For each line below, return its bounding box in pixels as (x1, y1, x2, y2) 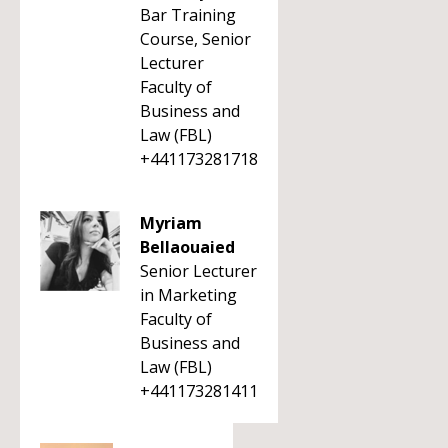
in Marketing (140, 284, 237, 306)
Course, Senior (140, 28, 251, 50)
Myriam (140, 212, 202, 234)
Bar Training (140, 4, 236, 26)
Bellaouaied (140, 236, 235, 258)
